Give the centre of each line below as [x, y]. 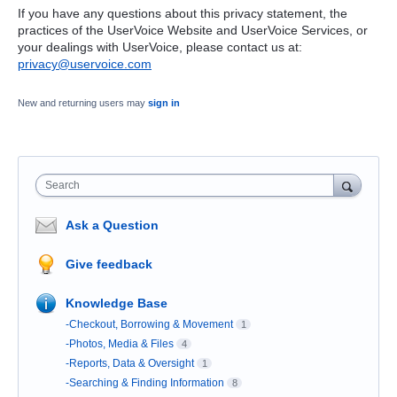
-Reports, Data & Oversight [130, 364]
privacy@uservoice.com [85, 63]
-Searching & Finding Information [145, 383]
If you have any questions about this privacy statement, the [183, 13]
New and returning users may [83, 103]
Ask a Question [112, 226]
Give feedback [109, 265]
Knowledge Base [117, 304]
